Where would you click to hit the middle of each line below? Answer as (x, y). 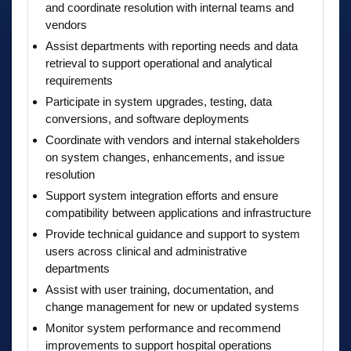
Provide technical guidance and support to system (173, 233)
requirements (79, 80)
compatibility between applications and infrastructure (178, 212)
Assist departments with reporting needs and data (172, 45)
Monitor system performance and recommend (163, 327)
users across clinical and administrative (146, 251)
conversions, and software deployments (147, 118)
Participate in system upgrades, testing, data (159, 101)
